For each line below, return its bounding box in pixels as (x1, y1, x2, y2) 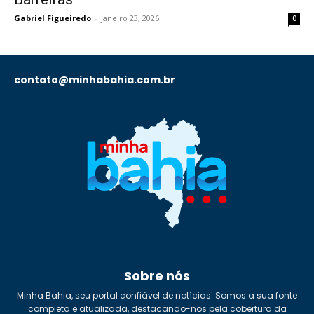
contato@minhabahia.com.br (14, 72, 175, 87)
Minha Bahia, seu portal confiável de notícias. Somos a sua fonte (17, 289, 297, 301)
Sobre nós (124, 266, 190, 285)
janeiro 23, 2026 (101, 12, 159, 23)
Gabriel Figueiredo (14, 12, 91, 23)
